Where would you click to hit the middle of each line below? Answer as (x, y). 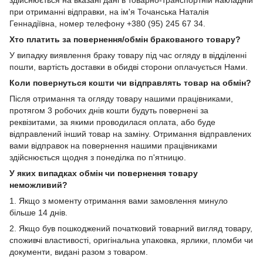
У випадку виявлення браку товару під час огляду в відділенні (128, 55)
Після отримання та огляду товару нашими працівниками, (121, 98)
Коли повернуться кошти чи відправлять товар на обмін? (130, 82)
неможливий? (38, 185)
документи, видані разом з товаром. (79, 252)
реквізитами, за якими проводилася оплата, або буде (112, 122)
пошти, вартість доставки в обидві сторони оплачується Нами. (129, 67)
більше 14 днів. (38, 212)
